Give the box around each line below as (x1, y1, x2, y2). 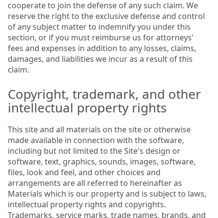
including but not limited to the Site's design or (8, 145, 181, 156)
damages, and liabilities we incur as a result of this (8, 53, 193, 64)
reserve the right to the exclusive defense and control (8, 10, 205, 21)
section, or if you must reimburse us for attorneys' (8, 32, 194, 43)
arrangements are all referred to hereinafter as (8, 177, 182, 188)
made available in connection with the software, (8, 134, 184, 145)
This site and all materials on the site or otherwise (8, 124, 191, 135)
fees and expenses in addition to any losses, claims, (8, 42, 196, 54)
